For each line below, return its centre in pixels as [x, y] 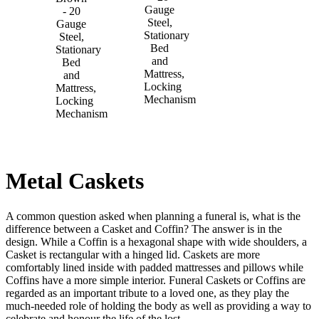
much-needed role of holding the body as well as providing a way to [158, 305]
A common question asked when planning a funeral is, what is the [153, 216]
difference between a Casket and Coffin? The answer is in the [144, 229]
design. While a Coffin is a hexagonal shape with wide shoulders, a [156, 241]
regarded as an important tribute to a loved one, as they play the [147, 293]
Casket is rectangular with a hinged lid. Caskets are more [133, 254]
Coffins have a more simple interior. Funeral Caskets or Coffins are [156, 280]
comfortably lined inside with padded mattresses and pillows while [155, 267]
